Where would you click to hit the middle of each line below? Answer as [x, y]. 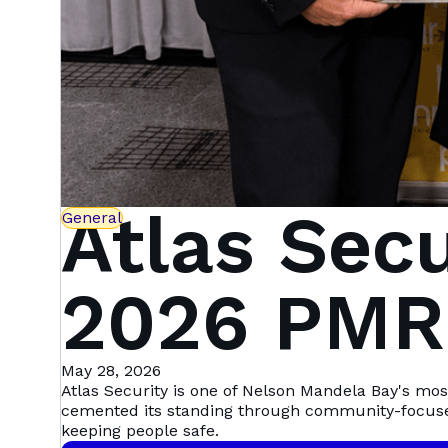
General [91, 217]
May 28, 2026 [110, 370]
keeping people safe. [139, 430]
